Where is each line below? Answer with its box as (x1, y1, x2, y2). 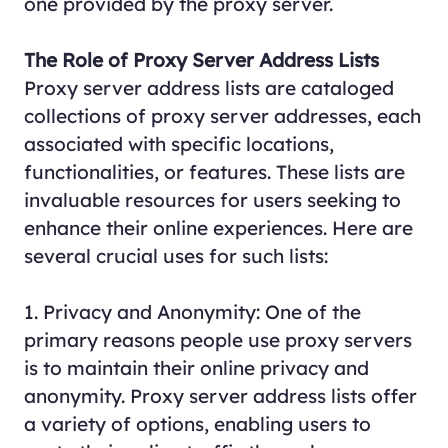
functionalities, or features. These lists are (23, 159, 405, 184)
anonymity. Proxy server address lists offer (23, 383, 417, 408)
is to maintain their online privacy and (23, 355, 369, 380)
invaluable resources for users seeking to (23, 187, 401, 212)
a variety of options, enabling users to (23, 411, 371, 436)
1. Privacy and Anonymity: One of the (23, 299, 361, 324)
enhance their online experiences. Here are (23, 215, 413, 240)
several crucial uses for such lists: (23, 243, 328, 268)
